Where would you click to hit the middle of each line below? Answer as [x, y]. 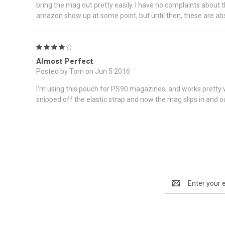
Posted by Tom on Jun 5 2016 [83, 71]
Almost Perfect [65, 61]
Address [178, 188]
